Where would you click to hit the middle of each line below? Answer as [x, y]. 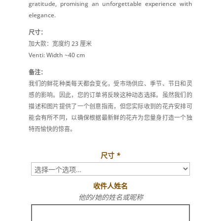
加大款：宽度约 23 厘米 [60, 44]
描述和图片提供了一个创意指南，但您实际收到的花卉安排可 [110, 107]
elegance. [42, 15]
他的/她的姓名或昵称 [110, 197]
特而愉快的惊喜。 [53, 129]
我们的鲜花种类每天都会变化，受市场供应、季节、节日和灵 [110, 84]
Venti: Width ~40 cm [57, 55]
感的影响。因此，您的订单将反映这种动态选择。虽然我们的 [110, 95]
